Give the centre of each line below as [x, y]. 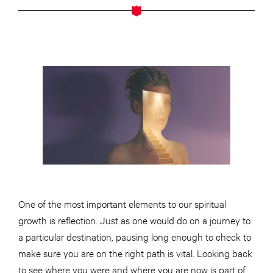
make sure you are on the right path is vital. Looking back [135, 252]
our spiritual [201, 203]
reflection [77, 219]
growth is [38, 219]
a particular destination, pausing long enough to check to [135, 236]
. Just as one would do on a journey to [173, 219]
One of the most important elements [93, 203]
